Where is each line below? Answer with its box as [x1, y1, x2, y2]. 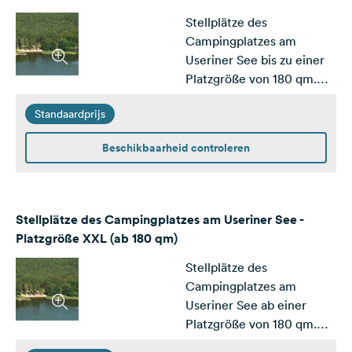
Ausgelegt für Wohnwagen [185, 335, 335, 350]
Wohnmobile [185, 127, 257, 143]
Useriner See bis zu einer [185, 52, 324, 68]
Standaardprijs [35, 107, 105, 121]
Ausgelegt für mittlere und [185, 90, 335, 105]
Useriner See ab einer [185, 297, 306, 313]
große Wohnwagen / [185, 108, 301, 124]
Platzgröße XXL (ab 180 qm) [16, 230, 178, 247]
